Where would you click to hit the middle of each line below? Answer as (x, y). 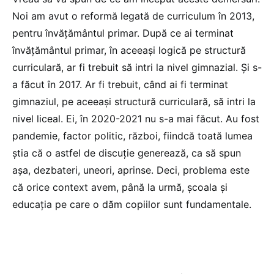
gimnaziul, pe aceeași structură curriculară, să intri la (134, 102)
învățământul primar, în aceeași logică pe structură (129, 50)
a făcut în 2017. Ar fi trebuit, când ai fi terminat (120, 85)
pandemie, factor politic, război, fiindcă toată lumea (132, 136)
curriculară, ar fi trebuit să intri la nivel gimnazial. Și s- (137, 68)
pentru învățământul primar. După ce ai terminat (123, 33)
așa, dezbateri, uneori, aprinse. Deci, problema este (131, 170)
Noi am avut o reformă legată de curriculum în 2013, (133, 16)
